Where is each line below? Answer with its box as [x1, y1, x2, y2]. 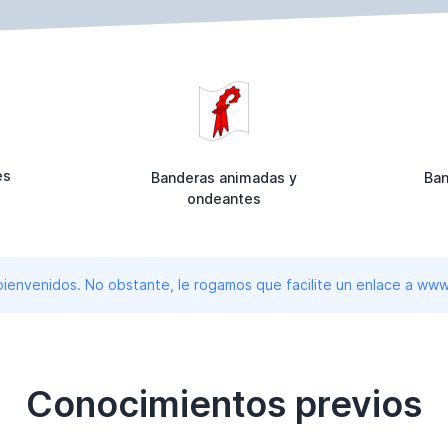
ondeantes [187, 189, 261, 207]
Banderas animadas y [151, 168, 297, 186]
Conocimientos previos [26, 381, 422, 426]
